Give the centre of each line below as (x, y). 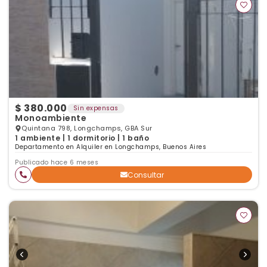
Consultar (145, 175)
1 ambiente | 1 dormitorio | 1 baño (82, 138)
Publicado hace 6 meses (57, 162)
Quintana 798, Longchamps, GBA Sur (87, 128)
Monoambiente (51, 118)
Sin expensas (96, 108)
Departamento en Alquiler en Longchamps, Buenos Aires (111, 147)
